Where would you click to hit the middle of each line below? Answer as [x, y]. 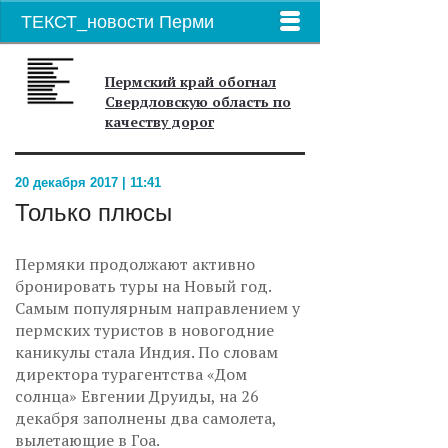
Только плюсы [93, 212]
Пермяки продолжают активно [135, 264]
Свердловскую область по [198, 101]
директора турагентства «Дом [131, 374]
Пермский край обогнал [190, 81]
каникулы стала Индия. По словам [146, 352]
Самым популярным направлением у [157, 308]
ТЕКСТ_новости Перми [117, 22]
